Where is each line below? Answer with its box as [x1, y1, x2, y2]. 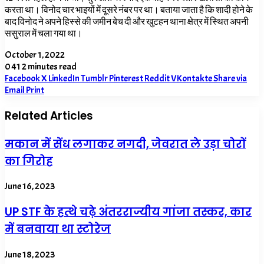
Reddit [144, 72, 170, 85]
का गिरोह [5, 153, 53, 169]
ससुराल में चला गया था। [5, 28, 82, 40]
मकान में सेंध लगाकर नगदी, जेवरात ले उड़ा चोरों [5, 136, 246, 152]
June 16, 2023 [5, 180, 55, 193]
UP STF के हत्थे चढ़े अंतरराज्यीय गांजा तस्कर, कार [5, 204, 252, 220]
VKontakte [171, 72, 212, 85]
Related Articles [5, 107, 93, 124]
